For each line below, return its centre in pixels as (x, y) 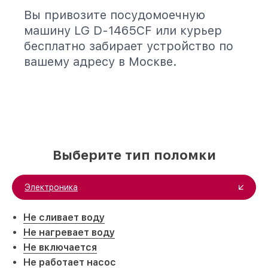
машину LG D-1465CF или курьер (123, 31)
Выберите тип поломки (134, 155)
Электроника (51, 187)
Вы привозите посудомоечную (115, 15)
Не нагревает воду (69, 232)
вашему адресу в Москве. (100, 62)
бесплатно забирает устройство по (129, 46)
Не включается (60, 247)
